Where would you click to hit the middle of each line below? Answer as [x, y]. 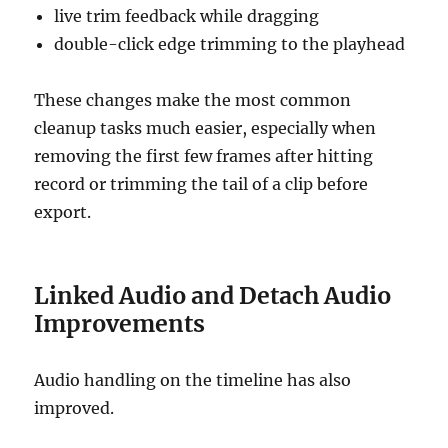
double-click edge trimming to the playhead [230, 44]
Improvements [120, 324]
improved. [74, 408]
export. [63, 212]
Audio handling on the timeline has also [193, 380]
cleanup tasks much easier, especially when [205, 128]
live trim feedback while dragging [187, 16]
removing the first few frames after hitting [204, 156]
